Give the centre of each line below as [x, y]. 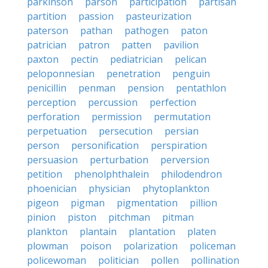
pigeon [43, 203]
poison [96, 246]
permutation [182, 117]
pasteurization [159, 16]
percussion [113, 102]
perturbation [119, 160]
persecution [126, 131]
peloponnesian [61, 74]
